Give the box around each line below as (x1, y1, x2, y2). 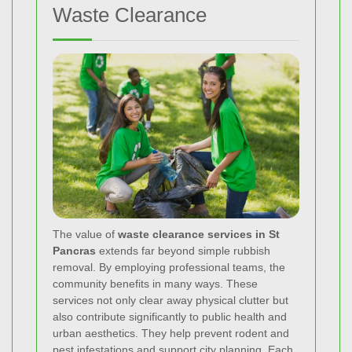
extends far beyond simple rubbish (96, 244, 270, 257)
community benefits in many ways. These (53, 277, 258, 290)
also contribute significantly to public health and (53, 310, 287, 323)
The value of (53, 227, 118, 240)
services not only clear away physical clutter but (53, 293, 288, 306)
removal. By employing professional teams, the (53, 260, 285, 273)
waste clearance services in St (118, 227, 280, 240)
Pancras (53, 244, 96, 257)
